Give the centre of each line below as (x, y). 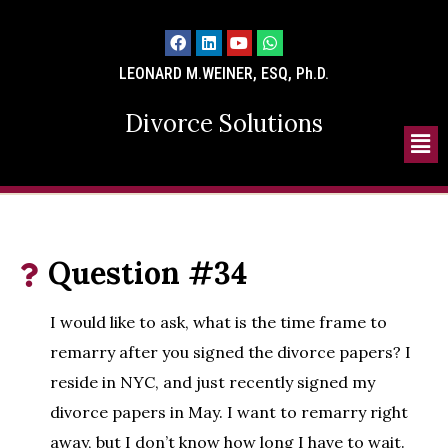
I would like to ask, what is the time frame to (218, 322)
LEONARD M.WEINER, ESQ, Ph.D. (224, 73)
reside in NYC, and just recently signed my (212, 382)
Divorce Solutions (224, 123)
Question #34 (147, 273)
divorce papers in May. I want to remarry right (229, 412)
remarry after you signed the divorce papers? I (230, 352)
